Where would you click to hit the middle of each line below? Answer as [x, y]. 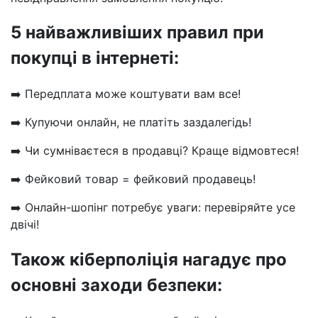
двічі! [25, 225]
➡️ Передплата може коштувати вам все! [126, 94]
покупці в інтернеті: [95, 58]
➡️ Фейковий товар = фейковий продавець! [133, 179]
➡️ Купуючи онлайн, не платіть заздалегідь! [131, 122]
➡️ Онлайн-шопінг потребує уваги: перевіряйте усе [153, 208]
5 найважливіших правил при [137, 33]
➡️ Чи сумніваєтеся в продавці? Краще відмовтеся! [155, 151]
